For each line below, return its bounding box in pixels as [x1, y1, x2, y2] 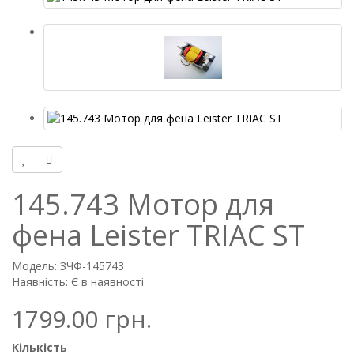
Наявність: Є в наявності [12, 274, 144, 289]
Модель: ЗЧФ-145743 [12, 258, 124, 273]
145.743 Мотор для [12, 185, 274, 224]
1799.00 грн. [12, 303, 152, 335]
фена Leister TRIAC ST [12, 216, 305, 254]
